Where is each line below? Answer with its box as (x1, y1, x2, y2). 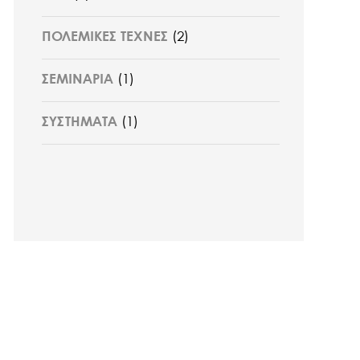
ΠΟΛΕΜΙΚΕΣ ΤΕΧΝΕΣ (41, 30, 168, 44)
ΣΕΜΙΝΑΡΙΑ (41, 72, 113, 87)
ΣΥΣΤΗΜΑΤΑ (41, 115, 117, 129)
